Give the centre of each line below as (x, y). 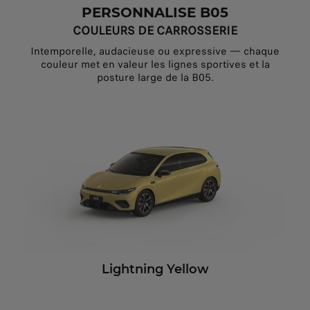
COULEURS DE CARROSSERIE (155, 31)
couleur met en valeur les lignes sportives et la (155, 65)
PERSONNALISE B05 (155, 13)
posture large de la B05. (155, 78)
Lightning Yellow (155, 269)
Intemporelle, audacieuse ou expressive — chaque (155, 52)
